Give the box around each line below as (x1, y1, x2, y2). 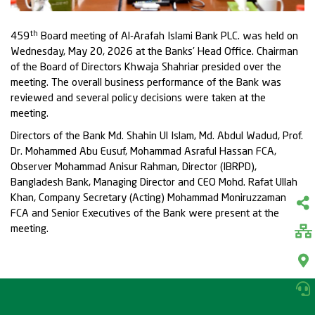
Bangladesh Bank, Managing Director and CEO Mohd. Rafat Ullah (11, 178, 297, 189)
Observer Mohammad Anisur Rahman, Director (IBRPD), (11, 162, 257, 174)
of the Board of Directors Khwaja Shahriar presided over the (11, 63, 281, 74)
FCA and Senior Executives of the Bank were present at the (11, 209, 279, 220)
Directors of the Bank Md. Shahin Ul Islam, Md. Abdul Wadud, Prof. (11, 131, 303, 143)
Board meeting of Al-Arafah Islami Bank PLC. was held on (38, 32, 298, 43)
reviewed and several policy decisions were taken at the (11, 94, 266, 105)
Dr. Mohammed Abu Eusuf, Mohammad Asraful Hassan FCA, (11, 147, 276, 158)
